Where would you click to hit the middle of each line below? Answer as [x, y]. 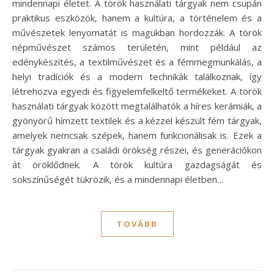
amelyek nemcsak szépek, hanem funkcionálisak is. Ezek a [137, 135]
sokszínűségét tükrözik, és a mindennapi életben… [118, 179]
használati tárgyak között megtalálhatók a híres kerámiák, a [137, 106]
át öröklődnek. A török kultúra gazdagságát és [137, 164]
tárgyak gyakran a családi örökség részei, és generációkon [137, 150]
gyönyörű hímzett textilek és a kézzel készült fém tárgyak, [137, 120]
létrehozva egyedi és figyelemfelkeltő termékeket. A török [137, 91]
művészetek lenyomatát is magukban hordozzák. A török [137, 32]
